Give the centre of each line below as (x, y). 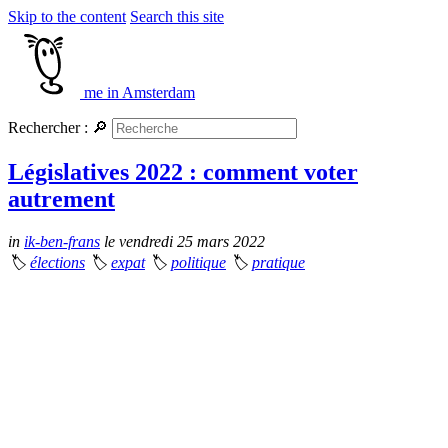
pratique (278, 262)
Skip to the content (67, 16)
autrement (61, 198)
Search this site (177, 16)
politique (198, 262)
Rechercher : (48, 127)
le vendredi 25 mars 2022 (182, 241)
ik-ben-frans (62, 241)
